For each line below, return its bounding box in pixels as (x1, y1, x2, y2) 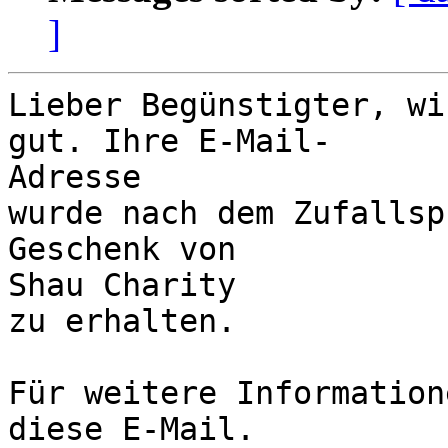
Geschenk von (8, 231, 255, 268)
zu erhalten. (8, 303, 236, 340)
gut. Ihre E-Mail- (8, 123, 331, 160)
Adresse (8, 159, 141, 196)
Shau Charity (8, 267, 236, 304)
